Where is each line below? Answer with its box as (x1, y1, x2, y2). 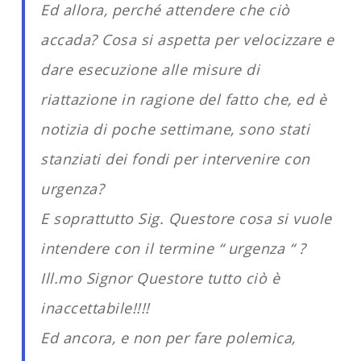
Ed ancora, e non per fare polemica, (40, 328, 296, 347)
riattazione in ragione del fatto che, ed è (40, 89, 327, 109)
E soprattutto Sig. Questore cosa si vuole (40, 209, 332, 228)
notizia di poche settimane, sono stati (40, 119, 310, 139)
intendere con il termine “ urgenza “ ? (40, 239, 306, 258)
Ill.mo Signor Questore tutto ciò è (40, 268, 280, 288)
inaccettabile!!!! (40, 298, 150, 317)
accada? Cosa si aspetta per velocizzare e (40, 30, 334, 49)
